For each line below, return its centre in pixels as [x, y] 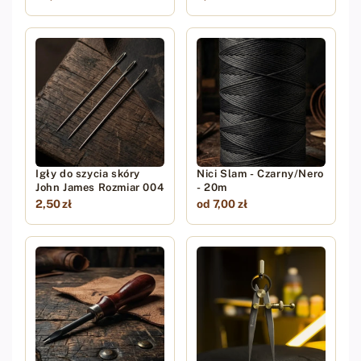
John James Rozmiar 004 [100, 187]
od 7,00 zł [222, 203]
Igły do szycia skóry [88, 173]
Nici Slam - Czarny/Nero [260, 173]
